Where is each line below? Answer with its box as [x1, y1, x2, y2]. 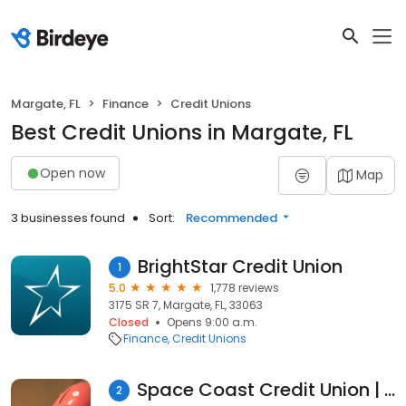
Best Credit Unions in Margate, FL [11, 118, 353, 147]
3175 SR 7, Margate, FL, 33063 [109, 297, 263, 313]
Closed [109, 314, 149, 330]
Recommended [186, 209, 277, 227]
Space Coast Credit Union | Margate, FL [384, 377, 395, 402]
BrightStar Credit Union [138, 254, 343, 279]
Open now [40, 163, 105, 182]
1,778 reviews [210, 280, 279, 295]
